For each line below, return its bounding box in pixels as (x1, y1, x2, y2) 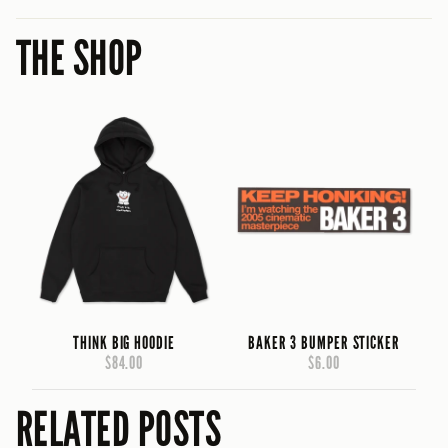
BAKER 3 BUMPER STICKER (248, 331, 400, 354)
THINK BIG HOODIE (73, 331, 175, 354)
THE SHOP (16, 29, 143, 88)
